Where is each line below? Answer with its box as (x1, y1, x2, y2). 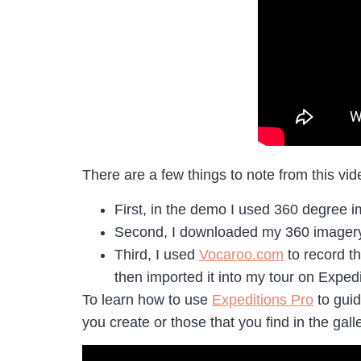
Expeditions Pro (212, 291, 313, 308)
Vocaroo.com (199, 246, 284, 263)
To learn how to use (82, 291, 212, 308)
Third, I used (114, 246, 199, 263)
